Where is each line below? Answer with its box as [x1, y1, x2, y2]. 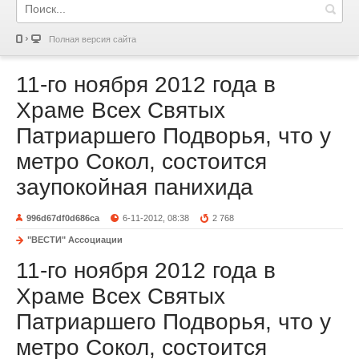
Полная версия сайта [49, 34, 136, 44]
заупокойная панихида [16, 175, 253, 200]
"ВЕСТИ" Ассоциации [27, 235, 123, 244]
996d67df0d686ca [26, 213, 99, 223]
